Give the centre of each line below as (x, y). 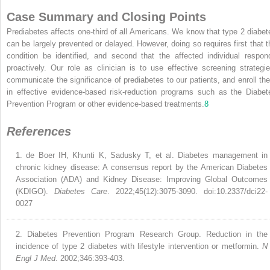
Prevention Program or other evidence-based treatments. (105, 104)
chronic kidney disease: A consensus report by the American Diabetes (142, 167)
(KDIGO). (35, 191)
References (39, 131)
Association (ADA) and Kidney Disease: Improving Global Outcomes (142, 179)
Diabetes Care (81, 191)
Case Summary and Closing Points (106, 17)
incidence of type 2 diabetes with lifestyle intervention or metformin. (139, 246)
